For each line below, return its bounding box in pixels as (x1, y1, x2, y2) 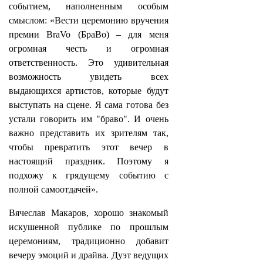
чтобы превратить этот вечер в (9, 142, 168, 152)
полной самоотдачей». (9, 184, 98, 194)
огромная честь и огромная (9, 43, 168, 53)
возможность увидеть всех (9, 72, 168, 82)
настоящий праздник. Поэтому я (9, 156, 168, 166)
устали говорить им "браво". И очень (9, 114, 168, 124)
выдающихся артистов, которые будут (9, 86, 168, 96)
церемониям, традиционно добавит (9, 236, 168, 246)
